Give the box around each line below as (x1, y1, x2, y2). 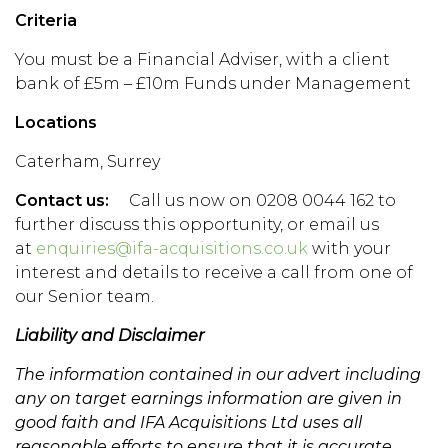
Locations (15, 113, 97, 132)
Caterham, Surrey (15, 152, 160, 171)
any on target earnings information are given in (15, 389, 402, 408)
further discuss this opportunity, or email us (15, 215, 379, 234)
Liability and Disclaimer (15, 326, 204, 345)
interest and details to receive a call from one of (15, 263, 413, 282)
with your (308, 239, 391, 258)
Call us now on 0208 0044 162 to (113, 191, 396, 210)
